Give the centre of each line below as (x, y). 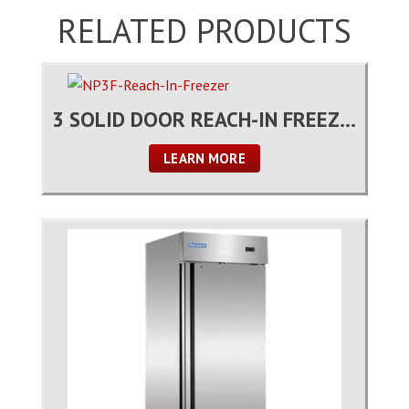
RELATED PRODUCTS (204, 30)
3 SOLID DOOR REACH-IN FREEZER (347, 119)
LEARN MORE (204, 158)
